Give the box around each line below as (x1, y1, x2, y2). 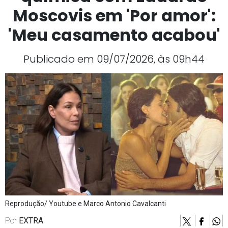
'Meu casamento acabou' (8, 23, 220, 47)
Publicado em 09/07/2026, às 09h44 (23, 52, 205, 67)
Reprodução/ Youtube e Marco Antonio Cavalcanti (5, 199, 166, 208)
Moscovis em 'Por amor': (12, 4, 216, 27)
